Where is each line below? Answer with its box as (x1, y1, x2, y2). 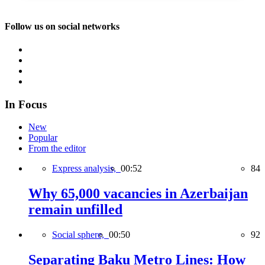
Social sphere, (52, 230, 109, 240)
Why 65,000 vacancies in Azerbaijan (28, 186, 248, 202)
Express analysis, (52, 163, 121, 174)
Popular (28, 132, 57, 143)
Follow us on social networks (5, 21, 119, 31)
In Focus (5, 98, 47, 111)
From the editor (28, 143, 86, 154)
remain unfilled (28, 202, 122, 218)
